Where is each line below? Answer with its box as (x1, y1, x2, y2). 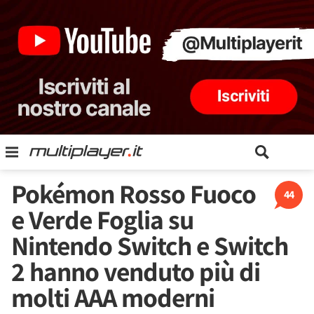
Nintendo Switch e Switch (11, 228, 288, 263)
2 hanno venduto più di (11, 254, 260, 289)
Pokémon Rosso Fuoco (11, 176, 256, 211)
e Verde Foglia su (11, 202, 193, 237)
